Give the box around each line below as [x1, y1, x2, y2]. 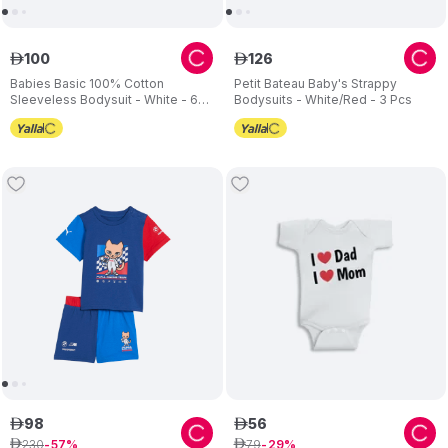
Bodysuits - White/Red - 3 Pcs [233, 92, 412, 107]
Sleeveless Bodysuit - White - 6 [10, 92, 198, 107]
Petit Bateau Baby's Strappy [233, 76, 397, 91]
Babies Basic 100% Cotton [10, 76, 164, 91]
